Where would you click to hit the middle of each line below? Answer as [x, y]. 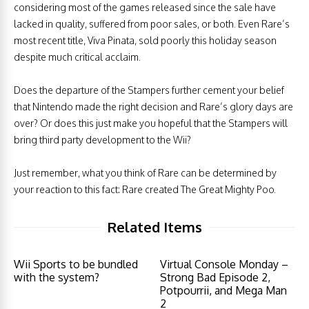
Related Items [154, 227]
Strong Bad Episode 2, [216, 277]
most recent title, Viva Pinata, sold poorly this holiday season [145, 40]
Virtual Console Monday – [225, 264]
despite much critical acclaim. [77, 57]
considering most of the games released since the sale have [145, 7]
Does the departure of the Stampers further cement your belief [149, 90]
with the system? [57, 277]
